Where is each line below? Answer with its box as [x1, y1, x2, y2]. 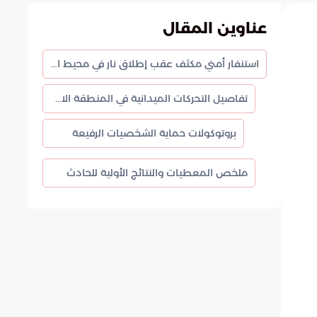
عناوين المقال [163, 19, 267, 37]
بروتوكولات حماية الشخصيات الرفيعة [72, 127, 236, 139]
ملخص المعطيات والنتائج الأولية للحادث [67, 166, 248, 179]
